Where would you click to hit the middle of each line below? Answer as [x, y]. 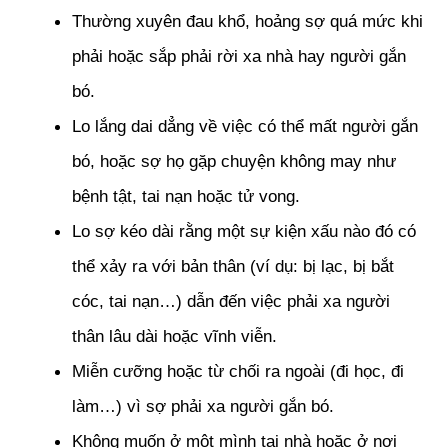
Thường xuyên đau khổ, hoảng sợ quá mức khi [247, 20]
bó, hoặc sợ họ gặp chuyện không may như [234, 160]
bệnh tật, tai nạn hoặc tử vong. [186, 195]
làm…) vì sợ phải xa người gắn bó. [203, 405]
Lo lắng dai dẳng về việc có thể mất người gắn [245, 125]
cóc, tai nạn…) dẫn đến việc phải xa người [231, 300]
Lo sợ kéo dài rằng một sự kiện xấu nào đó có [244, 230]
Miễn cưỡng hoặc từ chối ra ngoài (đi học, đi [238, 370]
